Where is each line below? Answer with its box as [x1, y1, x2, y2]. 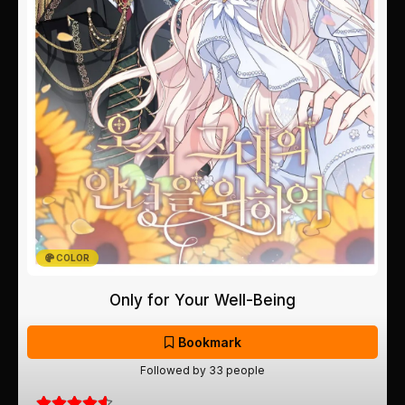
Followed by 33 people [140, 363, 265, 377]
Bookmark [174, 334, 241, 350]
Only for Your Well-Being [109, 290, 296, 309]
